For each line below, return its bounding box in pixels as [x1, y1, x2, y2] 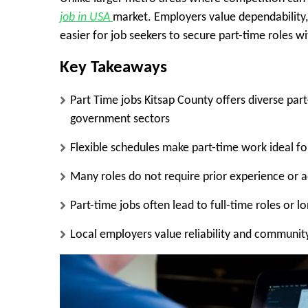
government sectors [70, 112, 170, 126]
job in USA [60, 11, 113, 24]
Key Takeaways [60, 59, 167, 77]
